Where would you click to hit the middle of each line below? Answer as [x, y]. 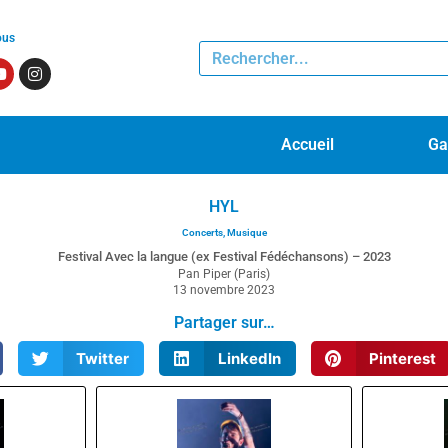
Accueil [308, 145]
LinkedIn [249, 358]
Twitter [103, 358]
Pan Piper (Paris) [224, 274]
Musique [246, 233]
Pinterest [403, 358]
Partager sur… [224, 323]
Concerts [202, 233]
